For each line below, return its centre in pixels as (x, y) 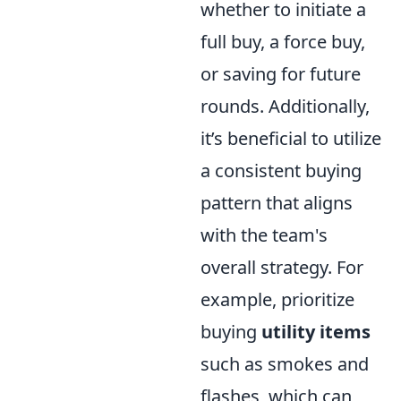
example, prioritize (277, 300)
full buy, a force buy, (283, 42)
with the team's (264, 235)
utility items (316, 332)
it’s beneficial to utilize (291, 139)
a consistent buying (281, 171)
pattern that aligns (277, 203)
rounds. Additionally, (285, 107)
